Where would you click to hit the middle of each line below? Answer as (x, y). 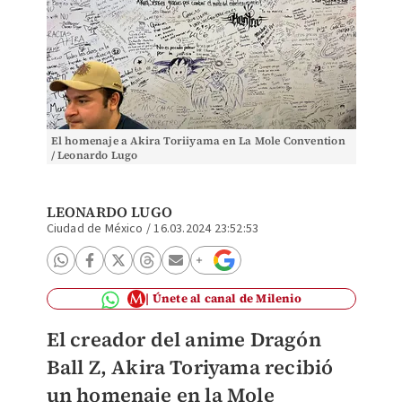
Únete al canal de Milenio (227, 298)
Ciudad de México (95, 229)
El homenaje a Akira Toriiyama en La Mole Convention (198, 141)
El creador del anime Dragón (184, 339)
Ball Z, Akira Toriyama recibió (190, 367)
